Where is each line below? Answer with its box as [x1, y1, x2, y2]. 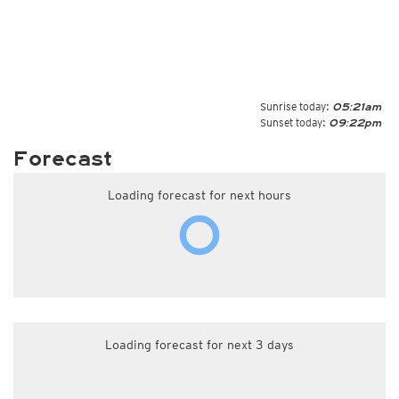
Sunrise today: [260, 100, 330, 113]
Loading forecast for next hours [108, 188, 291, 202]
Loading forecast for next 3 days [105, 338, 294, 352]
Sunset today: [260, 116, 326, 129]
